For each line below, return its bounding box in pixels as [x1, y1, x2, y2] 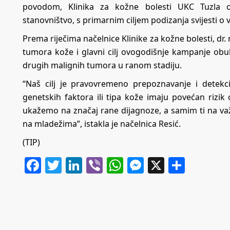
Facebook [41, 154, 114, 177]
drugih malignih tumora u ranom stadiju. [23, 60, 182, 71]
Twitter [62, 154, 116, 177]
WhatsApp [123, 154, 203, 177]
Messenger [144, 154, 229, 177]
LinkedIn [82, 154, 149, 177]
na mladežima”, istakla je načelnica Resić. [23, 118, 181, 130]
